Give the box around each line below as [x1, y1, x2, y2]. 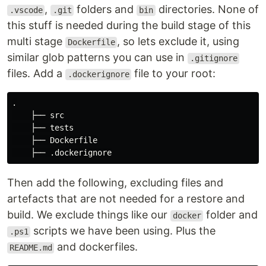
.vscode [9, 5, 43, 15]
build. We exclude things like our [7, 208, 170, 221]
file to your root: [131, 67, 216, 80]
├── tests [12, 123, 74, 133]
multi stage [7, 35, 65, 48]
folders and [74, 3, 137, 16]
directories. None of [155, 3, 259, 16]
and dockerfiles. [54, 240, 138, 254]
